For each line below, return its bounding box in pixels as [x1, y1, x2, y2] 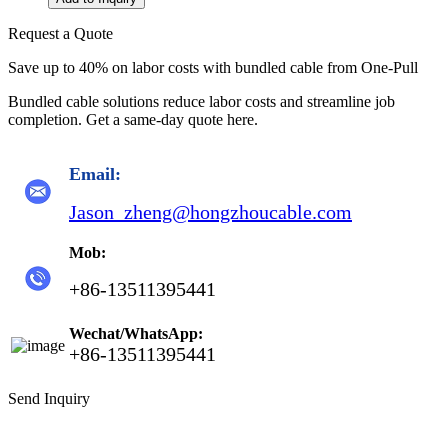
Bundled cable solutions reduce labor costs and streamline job [8, 93, 395, 110]
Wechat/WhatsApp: [69, 325, 203, 342]
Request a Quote [8, 25, 113, 42]
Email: [69, 164, 121, 184]
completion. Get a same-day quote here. [8, 111, 258, 128]
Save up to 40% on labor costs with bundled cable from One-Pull [8, 59, 418, 76]
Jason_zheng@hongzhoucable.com [69, 201, 352, 223]
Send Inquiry [8, 390, 90, 407]
